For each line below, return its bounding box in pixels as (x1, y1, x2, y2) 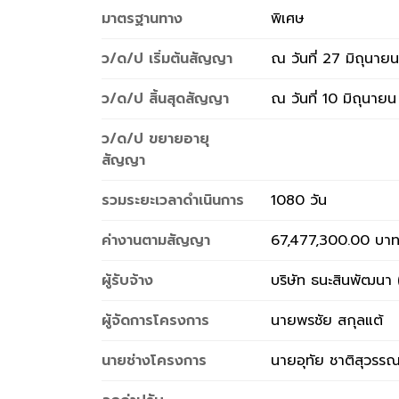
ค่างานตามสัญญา (102, 230, 210, 252)
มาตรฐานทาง (102, 8, 183, 30)
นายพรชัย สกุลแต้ (271, 310, 383, 332)
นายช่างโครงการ (102, 350, 207, 372)
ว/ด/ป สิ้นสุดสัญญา (102, 88, 229, 110)
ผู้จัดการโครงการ (102, 310, 209, 332)
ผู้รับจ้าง (102, 270, 153, 292)
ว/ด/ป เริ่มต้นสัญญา (102, 48, 232, 70)
